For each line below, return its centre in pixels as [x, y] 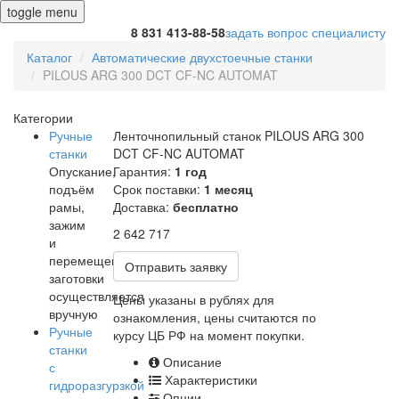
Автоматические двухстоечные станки [202, 57]
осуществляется [97, 296]
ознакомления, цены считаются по [215, 317]
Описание [191, 362]
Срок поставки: [159, 189]
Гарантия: [144, 171]
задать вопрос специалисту [305, 32]
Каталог [49, 57]
